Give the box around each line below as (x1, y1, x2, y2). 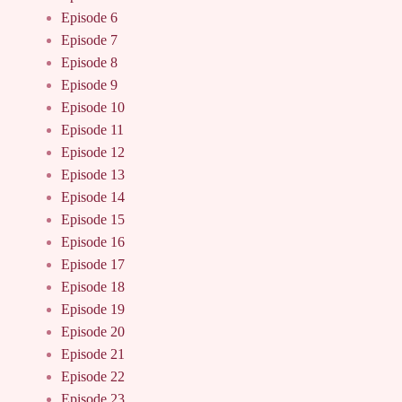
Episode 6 (61, 9, 118, 25)
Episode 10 (61, 99, 125, 115)
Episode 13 (61, 166, 125, 182)
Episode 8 (61, 54, 118, 70)
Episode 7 (61, 31, 118, 48)
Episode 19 (61, 301, 125, 317)
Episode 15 (61, 211, 125, 227)
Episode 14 (61, 188, 125, 205)
